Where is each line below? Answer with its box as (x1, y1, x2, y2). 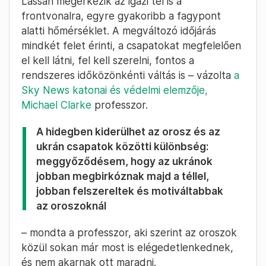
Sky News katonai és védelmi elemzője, (21, 84, 208, 97)
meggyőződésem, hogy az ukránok (36, 155, 213, 168)
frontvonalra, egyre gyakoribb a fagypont (21, 9, 221, 23)
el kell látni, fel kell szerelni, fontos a (21, 54, 194, 67)
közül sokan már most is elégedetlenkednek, (21, 241, 233, 254)
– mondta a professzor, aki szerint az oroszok (21, 226, 237, 239)
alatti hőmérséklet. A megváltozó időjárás (21, 24, 216, 37)
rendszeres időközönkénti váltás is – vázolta (21, 69, 234, 82)
